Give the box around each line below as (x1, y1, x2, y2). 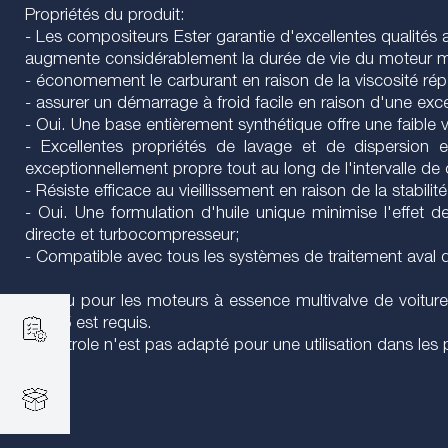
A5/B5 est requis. (25, 316, 152, 333)
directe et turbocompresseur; (25, 228, 240, 245)
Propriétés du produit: (25, 8, 185, 25)
